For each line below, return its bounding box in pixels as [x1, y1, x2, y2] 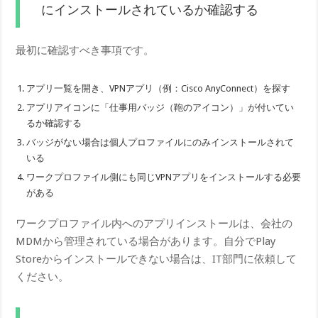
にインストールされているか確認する [41, 2, 259, 17]
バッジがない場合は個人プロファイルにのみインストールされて [26, 136, 295, 148]
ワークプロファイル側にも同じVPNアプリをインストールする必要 [26, 171, 302, 182]
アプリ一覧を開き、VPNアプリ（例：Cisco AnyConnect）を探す [26, 82, 291, 94]
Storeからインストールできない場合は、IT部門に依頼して [16, 252, 297, 265]
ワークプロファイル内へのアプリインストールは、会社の [16, 216, 293, 230]
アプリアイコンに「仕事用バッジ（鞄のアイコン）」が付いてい [26, 102, 295, 113]
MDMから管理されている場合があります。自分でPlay [16, 234, 276, 248]
